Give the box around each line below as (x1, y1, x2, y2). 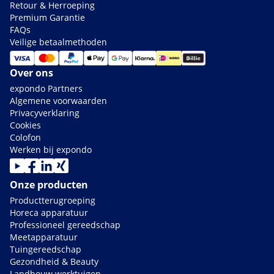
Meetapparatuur (10, 231, 78, 243)
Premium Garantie (10, 12, 85, 24)
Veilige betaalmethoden (10, 36, 107, 48)
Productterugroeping (10, 194, 95, 207)
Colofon (10, 131, 41, 144)
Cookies (10, 119, 41, 131)
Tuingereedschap (10, 243, 81, 256)
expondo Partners (10, 83, 83, 95)
